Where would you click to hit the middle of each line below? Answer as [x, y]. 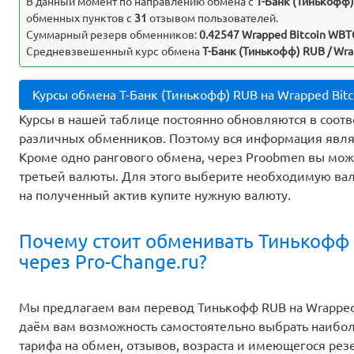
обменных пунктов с [80, 19]
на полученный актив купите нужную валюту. [155, 196]
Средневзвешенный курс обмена [114, 52]
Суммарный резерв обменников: [113, 35]
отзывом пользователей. [213, 19]
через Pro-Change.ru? [113, 262]
